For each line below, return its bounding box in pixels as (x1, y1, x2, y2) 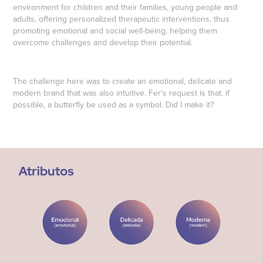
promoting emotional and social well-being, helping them (13, 25, 218, 37)
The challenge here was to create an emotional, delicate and (13, 75, 232, 87)
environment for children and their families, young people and (13, 1, 238, 14)
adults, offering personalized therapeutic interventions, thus (13, 13, 230, 25)
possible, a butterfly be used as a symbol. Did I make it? (13, 99, 214, 111)
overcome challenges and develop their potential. (13, 36, 193, 49)
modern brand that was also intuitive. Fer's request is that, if (13, 87, 230, 99)
